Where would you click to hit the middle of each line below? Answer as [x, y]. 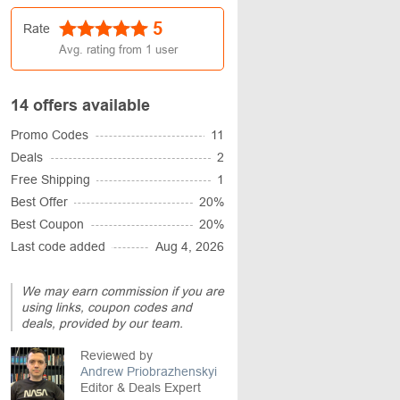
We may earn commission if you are [123, 291]
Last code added [58, 246]
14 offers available [80, 105]
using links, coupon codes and [107, 307]
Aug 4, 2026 [190, 246]
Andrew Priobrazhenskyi [149, 371]
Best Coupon [47, 224]
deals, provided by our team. [102, 323]
